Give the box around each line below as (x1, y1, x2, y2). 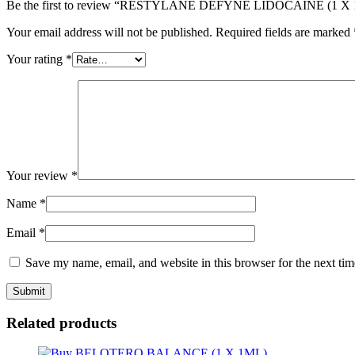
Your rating (6, 52, 66, 66)
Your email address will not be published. (6, 25, 212, 39)
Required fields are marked (216, 25, 353, 39)
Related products (6, 314, 116, 331)
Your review (6, 168, 71, 182)
